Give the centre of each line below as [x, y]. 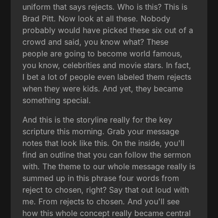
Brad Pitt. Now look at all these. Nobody [97, 18]
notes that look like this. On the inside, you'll [104, 143]
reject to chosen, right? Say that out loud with [106, 190]
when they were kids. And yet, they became [103, 88]
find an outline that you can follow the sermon [107, 154]
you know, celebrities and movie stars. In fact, [107, 65]
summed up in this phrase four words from [101, 178]
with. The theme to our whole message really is [109, 166]
